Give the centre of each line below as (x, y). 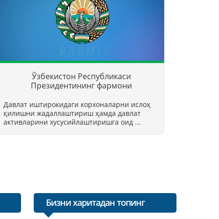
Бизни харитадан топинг (95, 202)
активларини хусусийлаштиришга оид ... (72, 122)
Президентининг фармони (81, 85)
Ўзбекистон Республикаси (81, 76)
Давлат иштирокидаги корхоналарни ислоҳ (77, 104)
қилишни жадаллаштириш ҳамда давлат (72, 113)
